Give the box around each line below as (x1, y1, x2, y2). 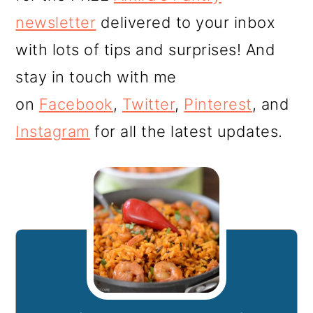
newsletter (15, 13, 96, 32)
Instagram (15, 122, 90, 141)
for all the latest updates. (89, 122, 283, 141)
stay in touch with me (15, 68, 177, 87)
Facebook (38, 95, 113, 114)
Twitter (122, 95, 175, 114)
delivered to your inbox (96, 13, 276, 32)
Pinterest (184, 95, 252, 114)
